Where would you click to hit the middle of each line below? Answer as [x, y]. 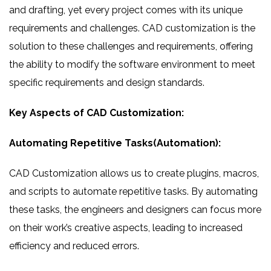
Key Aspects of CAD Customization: [96, 113]
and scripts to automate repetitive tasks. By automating [133, 191]
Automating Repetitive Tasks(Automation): [115, 143]
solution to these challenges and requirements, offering [131, 46]
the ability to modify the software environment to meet [132, 64]
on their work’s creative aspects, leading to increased [126, 228]
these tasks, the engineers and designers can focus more [135, 210]
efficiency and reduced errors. [74, 246]
